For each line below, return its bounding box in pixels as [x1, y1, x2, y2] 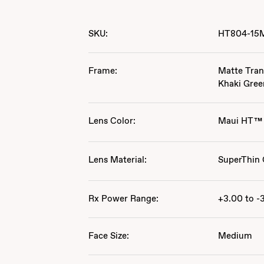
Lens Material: [88, 154, 147, 166]
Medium [218, 230, 253, 242]
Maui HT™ [218, 115, 263, 127]
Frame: [88, 65, 118, 77]
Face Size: [88, 230, 130, 242]
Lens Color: [88, 115, 136, 127]
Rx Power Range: [88, 193, 159, 205]
